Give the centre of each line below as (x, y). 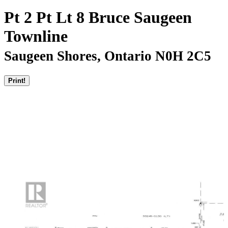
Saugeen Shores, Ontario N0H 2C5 (108, 56)
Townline (36, 36)
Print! (17, 81)
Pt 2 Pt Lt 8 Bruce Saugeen (98, 17)
